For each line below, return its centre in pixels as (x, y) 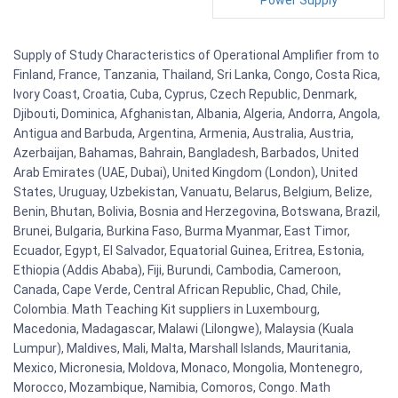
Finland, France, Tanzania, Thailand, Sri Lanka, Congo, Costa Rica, (197, 75)
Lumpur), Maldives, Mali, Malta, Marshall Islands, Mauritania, (182, 349)
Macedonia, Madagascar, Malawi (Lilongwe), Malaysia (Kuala (183, 329)
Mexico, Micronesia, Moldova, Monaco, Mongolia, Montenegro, (188, 368)
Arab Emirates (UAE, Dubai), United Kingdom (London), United (186, 173)
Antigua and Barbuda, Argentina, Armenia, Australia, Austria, (183, 134)
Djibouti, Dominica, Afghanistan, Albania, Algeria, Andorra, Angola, (197, 114)
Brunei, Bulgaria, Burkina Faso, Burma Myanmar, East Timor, (182, 231)
